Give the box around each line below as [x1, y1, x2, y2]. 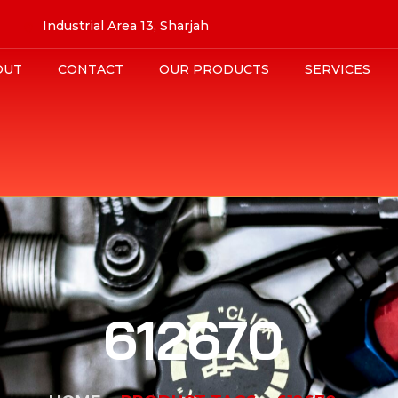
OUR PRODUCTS [159, 60, 270, 77]
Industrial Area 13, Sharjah [43, 18, 209, 34]
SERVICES [305, 60, 371, 77]
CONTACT [58, 60, 124, 77]
